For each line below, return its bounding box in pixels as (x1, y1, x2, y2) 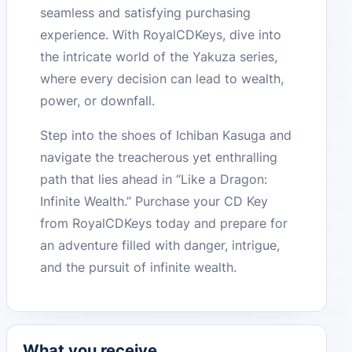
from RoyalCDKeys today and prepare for (40, 214, 288, 231)
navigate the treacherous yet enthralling (40, 148, 278, 165)
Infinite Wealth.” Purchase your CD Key (40, 192, 269, 209)
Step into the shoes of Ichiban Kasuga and (40, 126, 292, 143)
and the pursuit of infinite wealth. (40, 258, 237, 275)
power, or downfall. (40, 92, 156, 108)
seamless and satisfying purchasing (40, 4, 251, 20)
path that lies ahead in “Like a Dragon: (40, 170, 268, 187)
